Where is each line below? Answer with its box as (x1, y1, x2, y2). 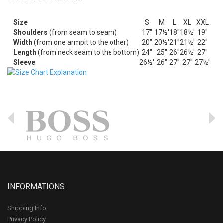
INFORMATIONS (7, 181, 65, 191)
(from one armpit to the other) (32, 38, 129, 46)
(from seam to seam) (48, 28, 117, 36)
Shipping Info (7, 204, 46, 212)
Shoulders (13, 28, 48, 36)
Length (13, 48, 36, 56)
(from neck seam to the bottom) (36, 48, 139, 56)
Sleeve (13, 58, 35, 66)
